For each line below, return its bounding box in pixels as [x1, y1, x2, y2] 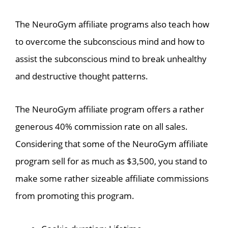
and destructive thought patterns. [15, 70, 148, 82]
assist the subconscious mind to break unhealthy [15, 53, 207, 65]
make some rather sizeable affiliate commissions [15, 173, 209, 185]
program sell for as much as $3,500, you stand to [15, 155, 207, 167]
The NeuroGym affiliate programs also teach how [15, 18, 209, 31]
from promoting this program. [15, 190, 134, 202]
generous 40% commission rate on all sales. [15, 121, 188, 133]
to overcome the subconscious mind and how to [15, 36, 205, 48]
